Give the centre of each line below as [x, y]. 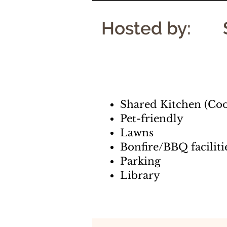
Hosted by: [146, 28]
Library [140, 175]
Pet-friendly [152, 119]
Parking [140, 161]
